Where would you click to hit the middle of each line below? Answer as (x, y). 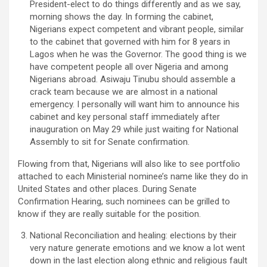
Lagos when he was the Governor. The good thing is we (138, 54)
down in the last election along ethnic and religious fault (139, 260)
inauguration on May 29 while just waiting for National (134, 129)
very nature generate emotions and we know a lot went (137, 248)
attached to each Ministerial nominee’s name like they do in (133, 176)
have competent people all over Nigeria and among (129, 66)
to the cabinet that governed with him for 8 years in (130, 41)
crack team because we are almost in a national (124, 91)
